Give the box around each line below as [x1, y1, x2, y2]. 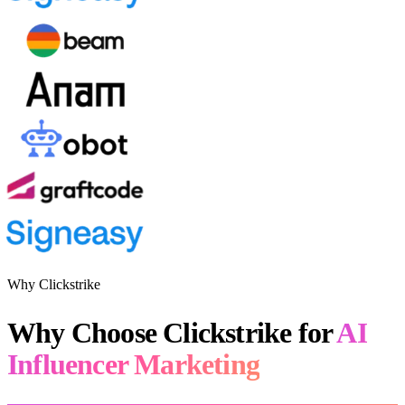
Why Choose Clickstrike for [7, 316, 333, 349]
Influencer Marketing [7, 347, 259, 381]
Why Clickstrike [7, 276, 100, 292]
